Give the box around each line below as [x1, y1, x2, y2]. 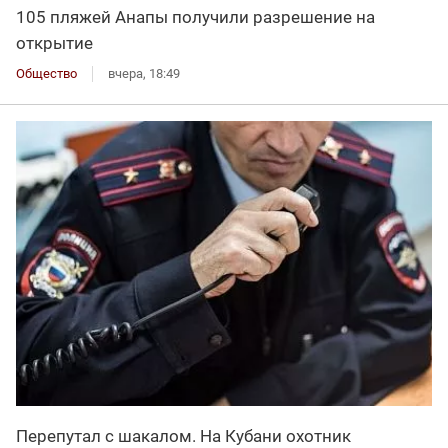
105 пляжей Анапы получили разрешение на [16, 6, 375, 27]
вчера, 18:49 [108, 65, 180, 81]
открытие [16, 32, 93, 53]
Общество [16, 65, 77, 81]
